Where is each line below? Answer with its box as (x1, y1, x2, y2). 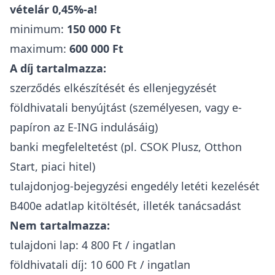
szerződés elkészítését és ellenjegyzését (10, 80, 217, 95)
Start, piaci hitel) (10, 159, 95, 174)
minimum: (10, 21, 67, 36)
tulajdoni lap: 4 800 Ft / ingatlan (10, 238, 176, 252)
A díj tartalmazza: (10, 61, 106, 76)
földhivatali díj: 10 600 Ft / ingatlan (10, 257, 190, 272)
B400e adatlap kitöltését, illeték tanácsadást (10, 198, 241, 213)
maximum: (10, 41, 69, 56)
